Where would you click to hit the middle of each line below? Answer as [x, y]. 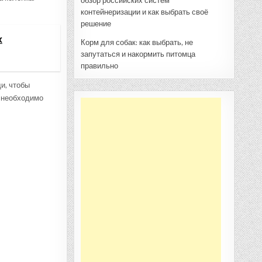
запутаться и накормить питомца [138, 54]
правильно [99, 65]
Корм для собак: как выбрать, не [137, 42]
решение [96, 23]
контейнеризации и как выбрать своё [144, 12]
